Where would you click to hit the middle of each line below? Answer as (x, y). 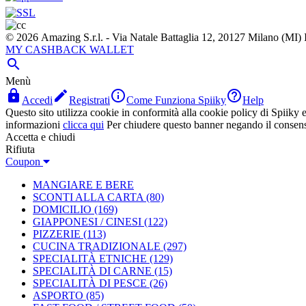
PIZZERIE (57, 234)
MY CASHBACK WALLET (70, 50)
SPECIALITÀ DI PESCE (90, 283)
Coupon (24, 162)
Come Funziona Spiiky (176, 100)
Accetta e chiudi (40, 137)
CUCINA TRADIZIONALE (97, 246)
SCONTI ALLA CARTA (88, 197)
